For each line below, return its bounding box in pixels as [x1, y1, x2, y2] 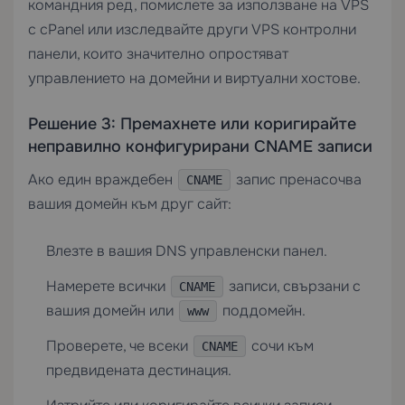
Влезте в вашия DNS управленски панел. [46, 241, 327, 260]
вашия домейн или [46, 301, 177, 320]
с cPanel [28, 20, 84, 39]
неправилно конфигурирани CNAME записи [28, 137, 372, 156]
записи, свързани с [225, 277, 361, 296]
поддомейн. [219, 301, 306, 320]
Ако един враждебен [28, 170, 176, 189]
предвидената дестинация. [46, 361, 231, 380]
